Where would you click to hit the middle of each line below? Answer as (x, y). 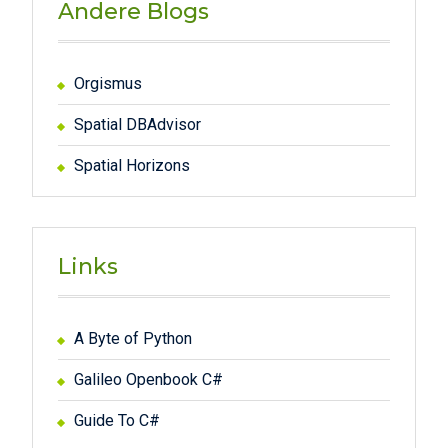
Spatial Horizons (131, 165)
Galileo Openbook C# (148, 379)
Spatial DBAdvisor (137, 124)
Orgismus (107, 83)
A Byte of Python (132, 338)
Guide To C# (116, 420)
